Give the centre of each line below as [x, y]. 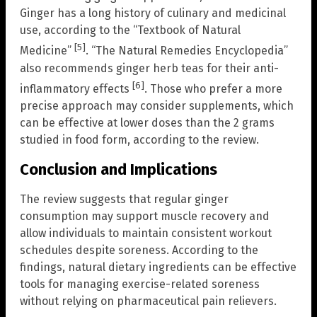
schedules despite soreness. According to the [139, 250]
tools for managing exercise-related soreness [140, 284]
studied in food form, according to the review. [139, 139]
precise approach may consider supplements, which [157, 105]
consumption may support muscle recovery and [145, 217]
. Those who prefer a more [213, 88]
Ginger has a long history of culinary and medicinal [153, 13]
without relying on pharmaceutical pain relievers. [148, 301]
